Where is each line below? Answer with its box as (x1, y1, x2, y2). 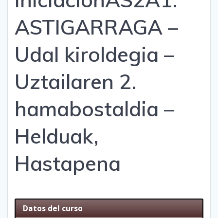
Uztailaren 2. (15, 69, 137, 95)
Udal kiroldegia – (15, 41, 174, 68)
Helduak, (15, 123, 99, 149)
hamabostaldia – (15, 96, 174, 122)
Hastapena (15, 150, 121, 177)
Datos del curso (23, 203, 83, 214)
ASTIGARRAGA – (15, 14, 178, 40)
